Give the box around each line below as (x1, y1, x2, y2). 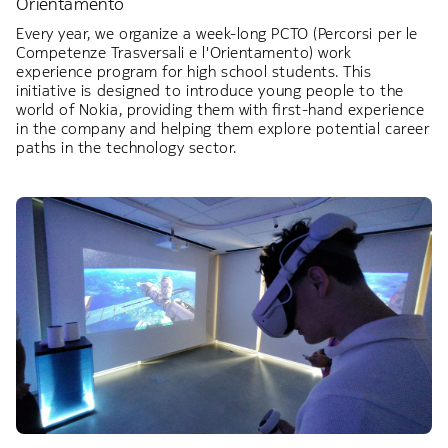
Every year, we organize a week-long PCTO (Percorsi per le (16, 23, 418, 43)
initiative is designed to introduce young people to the (16, 80, 404, 100)
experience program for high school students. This (16, 61, 372, 81)
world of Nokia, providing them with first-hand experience (16, 99, 425, 119)
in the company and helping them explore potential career (16, 118, 430, 138)
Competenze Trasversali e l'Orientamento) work (16, 42, 352, 62)
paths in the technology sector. (16, 137, 237, 157)
